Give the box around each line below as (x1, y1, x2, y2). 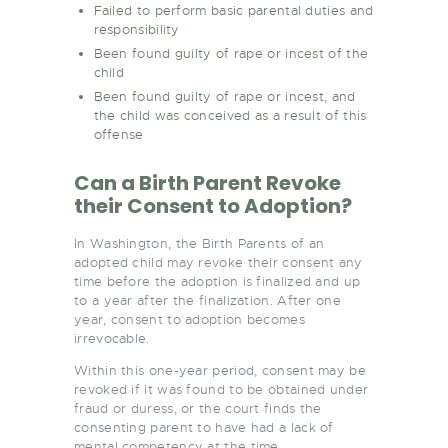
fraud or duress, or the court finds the (74, 399, 322, 417)
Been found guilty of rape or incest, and (93, 87, 356, 105)
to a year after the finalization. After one (74, 291, 341, 309)
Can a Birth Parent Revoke (74, 168, 341, 197)
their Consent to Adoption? (74, 191, 352, 220)
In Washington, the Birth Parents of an (74, 234, 325, 252)
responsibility (93, 20, 180, 38)
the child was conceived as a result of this (93, 106, 367, 124)
